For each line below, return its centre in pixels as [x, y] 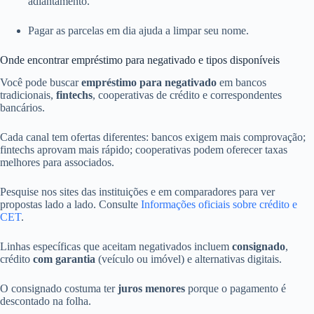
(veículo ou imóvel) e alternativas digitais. [189, 259]
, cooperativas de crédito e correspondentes [187, 95]
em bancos [241, 83]
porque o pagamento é [235, 289]
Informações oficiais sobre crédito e [219, 205]
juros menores [151, 289]
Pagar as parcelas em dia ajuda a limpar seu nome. [138, 30]
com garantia [64, 259]
